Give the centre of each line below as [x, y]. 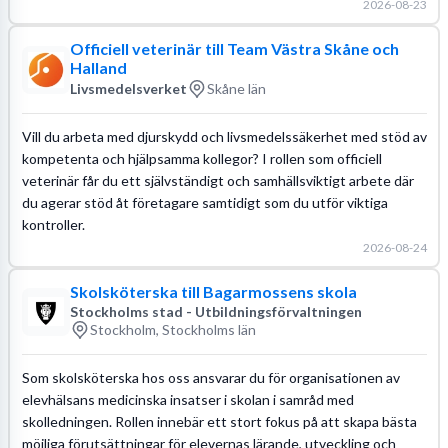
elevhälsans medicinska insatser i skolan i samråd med [187, 399]
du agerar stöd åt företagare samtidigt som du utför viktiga [204, 202]
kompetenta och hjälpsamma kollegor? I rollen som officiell [201, 158]
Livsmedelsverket [128, 88]
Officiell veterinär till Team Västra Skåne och [234, 48]
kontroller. [53, 224]
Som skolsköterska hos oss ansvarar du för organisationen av [210, 377]
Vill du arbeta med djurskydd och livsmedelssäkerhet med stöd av [224, 136]
